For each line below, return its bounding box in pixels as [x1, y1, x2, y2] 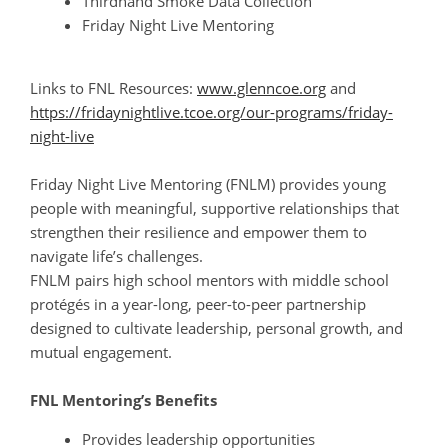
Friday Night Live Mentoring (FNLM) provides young [30, 174, 386, 195]
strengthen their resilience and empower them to [30, 222, 367, 243]
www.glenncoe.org [197, 78, 326, 99]
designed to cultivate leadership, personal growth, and [30, 318, 403, 339]
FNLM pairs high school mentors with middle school [30, 270, 389, 291]
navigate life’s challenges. [30, 246, 203, 267]
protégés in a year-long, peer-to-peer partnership [30, 294, 366, 315]
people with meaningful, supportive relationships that [30, 198, 399, 219]
